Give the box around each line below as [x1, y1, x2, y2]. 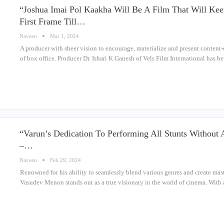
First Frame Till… [19, 16, 85, 26]
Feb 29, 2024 [50, 157, 81, 163]
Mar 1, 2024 [50, 33, 79, 39]
